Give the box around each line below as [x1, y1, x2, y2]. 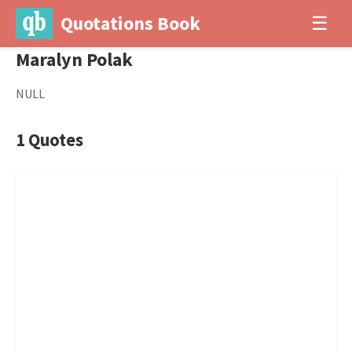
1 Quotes [16, 129, 83, 151]
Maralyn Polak [16, 47, 133, 71]
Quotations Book [60, 11, 200, 35]
